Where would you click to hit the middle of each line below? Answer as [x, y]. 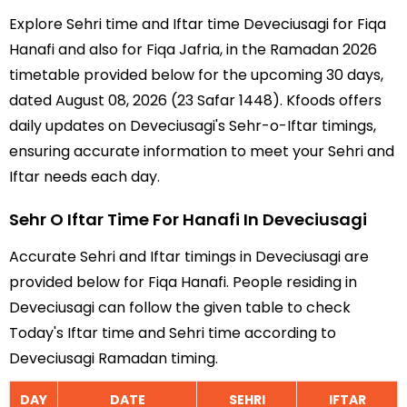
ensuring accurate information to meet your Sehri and [202, 151]
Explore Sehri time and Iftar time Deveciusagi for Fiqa [198, 24]
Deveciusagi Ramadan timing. [114, 358]
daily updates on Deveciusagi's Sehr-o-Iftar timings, [193, 126]
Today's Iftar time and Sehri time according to [173, 333]
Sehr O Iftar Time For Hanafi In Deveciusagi [188, 219]
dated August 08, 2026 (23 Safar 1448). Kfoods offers [195, 100]
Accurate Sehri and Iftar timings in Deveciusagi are [189, 257]
